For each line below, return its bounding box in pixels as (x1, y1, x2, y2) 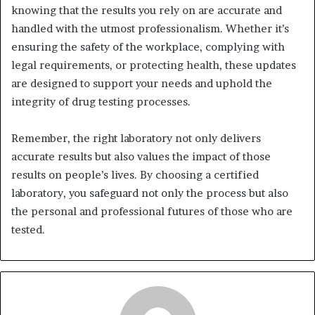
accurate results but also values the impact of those (11, 150, 271, 163)
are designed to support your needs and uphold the (11, 77, 272, 90)
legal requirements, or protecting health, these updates (11, 58, 296, 72)
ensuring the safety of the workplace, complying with (11, 40, 285, 53)
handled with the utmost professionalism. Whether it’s (11, 22, 289, 35)
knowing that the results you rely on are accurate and (11, 4, 282, 17)
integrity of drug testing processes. (11, 95, 191, 108)
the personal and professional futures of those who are (11, 205, 292, 218)
